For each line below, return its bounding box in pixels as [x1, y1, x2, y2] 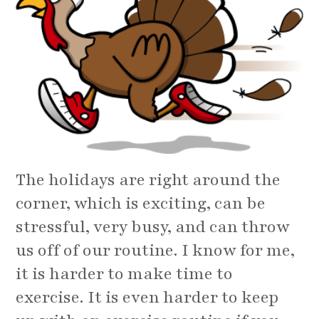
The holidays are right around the [16, 169, 281, 192]
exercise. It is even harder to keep [16, 286, 280, 309]
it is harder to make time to [16, 263, 234, 286]
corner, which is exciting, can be [16, 192, 266, 215]
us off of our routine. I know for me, [16, 239, 296, 262]
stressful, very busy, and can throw [16, 216, 291, 239]
